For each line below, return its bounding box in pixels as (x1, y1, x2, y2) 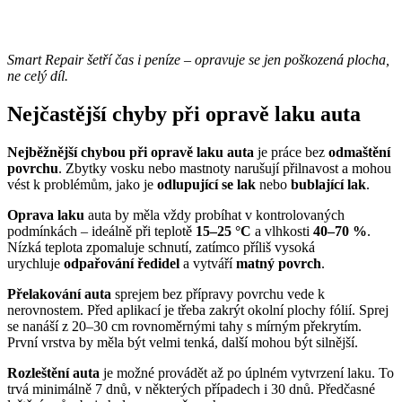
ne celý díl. (7, 68, 68, 84)
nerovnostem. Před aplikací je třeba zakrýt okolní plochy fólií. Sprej (7, 302, 389, 319)
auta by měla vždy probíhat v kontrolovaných (84, 207, 345, 223)
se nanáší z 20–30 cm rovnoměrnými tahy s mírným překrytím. (7, 319, 362, 335)
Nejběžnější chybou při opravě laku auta (7, 144, 254, 161)
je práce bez (254, 144, 328, 161)
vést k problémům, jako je (7, 177, 157, 193)
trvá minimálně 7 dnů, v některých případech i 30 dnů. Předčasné (7, 381, 375, 398)
